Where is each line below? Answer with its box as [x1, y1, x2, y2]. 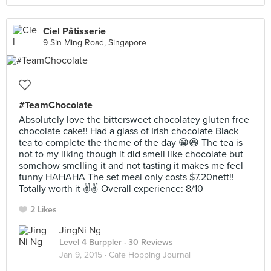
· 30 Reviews [122, 237, 173, 247]
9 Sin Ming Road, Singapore [43, 38, 146, 48]
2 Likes [30, 204, 57, 215]
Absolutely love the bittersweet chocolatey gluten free [19, 114, 249, 126]
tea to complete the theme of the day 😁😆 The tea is [19, 137, 243, 149]
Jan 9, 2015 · [59, 250, 109, 260]
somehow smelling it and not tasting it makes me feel [19, 160, 243, 172]
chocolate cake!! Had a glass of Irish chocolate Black [19, 125, 238, 137]
